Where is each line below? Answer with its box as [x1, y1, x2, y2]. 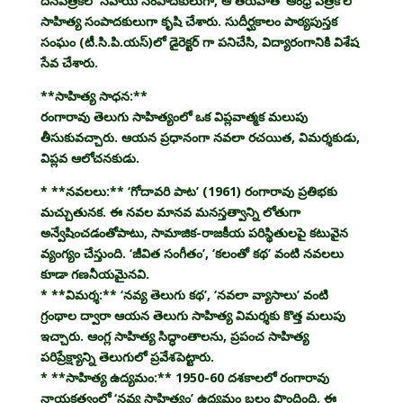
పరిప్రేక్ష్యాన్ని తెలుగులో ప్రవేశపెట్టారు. [40, 347, 214, 365]
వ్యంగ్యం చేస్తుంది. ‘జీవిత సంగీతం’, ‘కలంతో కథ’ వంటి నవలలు [40, 244, 344, 262]
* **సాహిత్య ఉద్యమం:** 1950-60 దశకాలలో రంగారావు [40, 368, 329, 386]
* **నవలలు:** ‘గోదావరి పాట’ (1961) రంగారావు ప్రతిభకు [40, 182, 337, 200]
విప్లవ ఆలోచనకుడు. [40, 148, 139, 166]
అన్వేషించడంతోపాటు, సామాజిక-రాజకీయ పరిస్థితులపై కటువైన [40, 223, 348, 241]
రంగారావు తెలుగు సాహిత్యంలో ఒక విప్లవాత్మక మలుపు [40, 107, 308, 125]
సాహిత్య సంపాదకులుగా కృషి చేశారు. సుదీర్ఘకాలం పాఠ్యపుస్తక [40, 12, 337, 30]
